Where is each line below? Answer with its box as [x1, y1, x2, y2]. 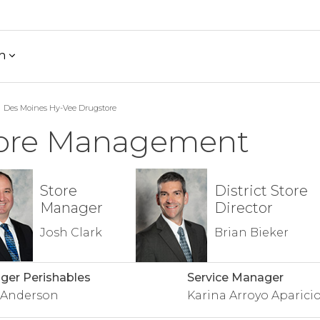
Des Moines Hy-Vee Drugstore [3, 103, 116, 113]
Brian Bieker [214, 226, 289, 239]
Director [214, 199, 273, 216]
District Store [214, 182, 308, 199]
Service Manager [186, 271, 284, 284]
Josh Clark [39, 226, 102, 239]
